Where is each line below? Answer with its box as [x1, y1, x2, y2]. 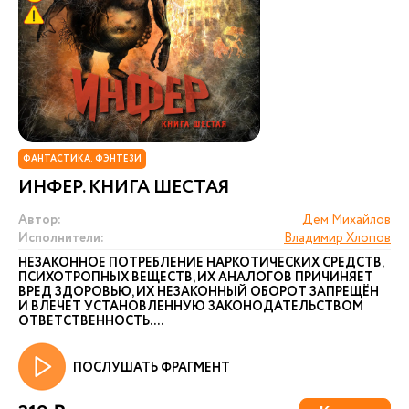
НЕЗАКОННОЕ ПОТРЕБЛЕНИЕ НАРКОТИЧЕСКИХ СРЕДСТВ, [18, 254, 383, 272]
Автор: [18, 211, 61, 229]
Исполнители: [18, 229, 104, 247]
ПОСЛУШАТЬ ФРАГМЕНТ [73, 359, 230, 377]
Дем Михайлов [302, 211, 391, 229]
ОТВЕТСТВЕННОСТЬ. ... [18, 312, 163, 330]
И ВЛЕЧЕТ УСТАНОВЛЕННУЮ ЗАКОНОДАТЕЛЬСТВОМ [18, 298, 363, 316]
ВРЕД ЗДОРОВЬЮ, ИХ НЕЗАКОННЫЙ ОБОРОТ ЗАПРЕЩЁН [18, 283, 379, 301]
